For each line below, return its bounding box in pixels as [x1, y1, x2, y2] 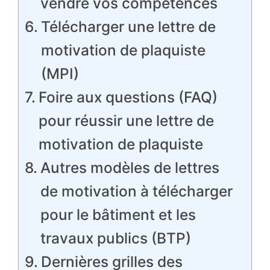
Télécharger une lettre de [40, 17, 216, 36]
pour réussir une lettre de [38, 111, 214, 130]
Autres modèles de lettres [40, 159, 219, 177]
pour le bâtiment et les [40, 206, 196, 224]
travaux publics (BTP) [40, 229, 191, 247]
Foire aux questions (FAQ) [38, 88, 218, 106]
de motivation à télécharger [40, 182, 233, 200]
